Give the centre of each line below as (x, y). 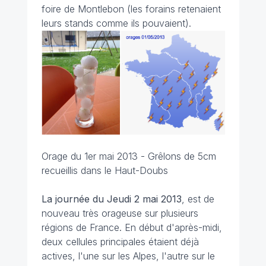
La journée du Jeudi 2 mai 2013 (111, 199)
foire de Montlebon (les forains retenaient (131, 9)
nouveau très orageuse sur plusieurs (120, 213)
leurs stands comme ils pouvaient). (116, 23)
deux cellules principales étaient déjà (120, 242)
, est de (198, 199)
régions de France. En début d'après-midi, (132, 228)
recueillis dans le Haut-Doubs (104, 171)
